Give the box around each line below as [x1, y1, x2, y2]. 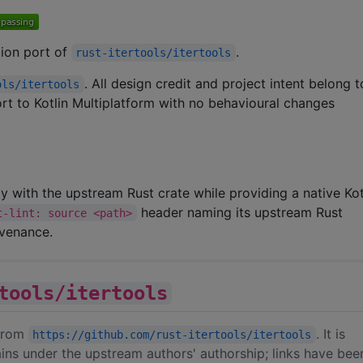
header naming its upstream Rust [136, 203, 347, 220]
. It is [315, 325, 349, 342]
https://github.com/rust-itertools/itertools [32, 327, 312, 341]
